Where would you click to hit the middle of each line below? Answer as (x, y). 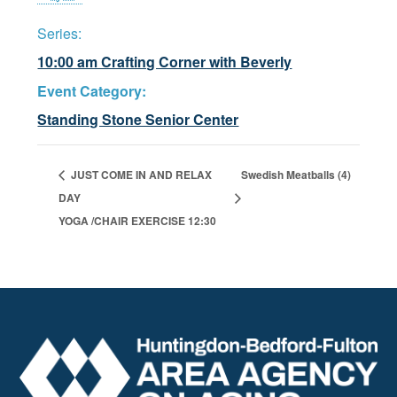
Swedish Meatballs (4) (296, 175)
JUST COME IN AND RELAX (140, 175)
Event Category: (92, 90)
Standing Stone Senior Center (138, 119)
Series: (60, 33)
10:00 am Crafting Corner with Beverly (165, 61)
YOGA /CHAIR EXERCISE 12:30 (138, 221)
